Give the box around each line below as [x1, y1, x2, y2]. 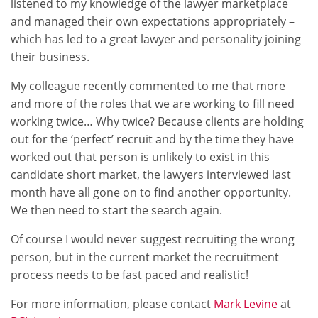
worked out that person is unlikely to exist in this [11, 149, 270, 165]
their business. [11, 49, 89, 65]
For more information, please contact [11, 296, 214, 312]
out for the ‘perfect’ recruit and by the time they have [11, 131, 294, 147]
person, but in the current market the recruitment [11, 249, 279, 265]
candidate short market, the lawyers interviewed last [11, 167, 291, 182]
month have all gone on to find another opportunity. [11, 185, 291, 200]
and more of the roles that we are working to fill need [11, 96, 295, 111]
